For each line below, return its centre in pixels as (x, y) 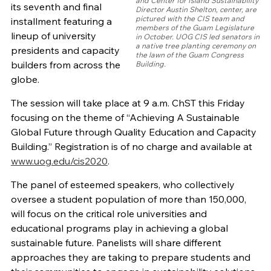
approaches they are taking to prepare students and (130, 257)
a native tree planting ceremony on (196, 46)
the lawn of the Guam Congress (190, 55)
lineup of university (53, 36)
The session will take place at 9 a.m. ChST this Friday (128, 103)
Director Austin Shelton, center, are (196, 10)
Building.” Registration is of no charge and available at (131, 147)
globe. (25, 80)
